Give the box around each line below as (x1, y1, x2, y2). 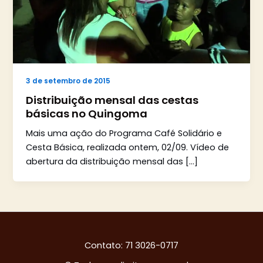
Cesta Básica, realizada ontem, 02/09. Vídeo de (26, 141, 230, 154)
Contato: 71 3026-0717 (85, 240, 178, 252)
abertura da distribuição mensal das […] (26, 156, 198, 168)
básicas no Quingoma (26, 106, 148, 121)
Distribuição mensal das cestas (26, 92, 199, 107)
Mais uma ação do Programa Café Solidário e (26, 127, 222, 140)
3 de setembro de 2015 (26, 76, 111, 86)
